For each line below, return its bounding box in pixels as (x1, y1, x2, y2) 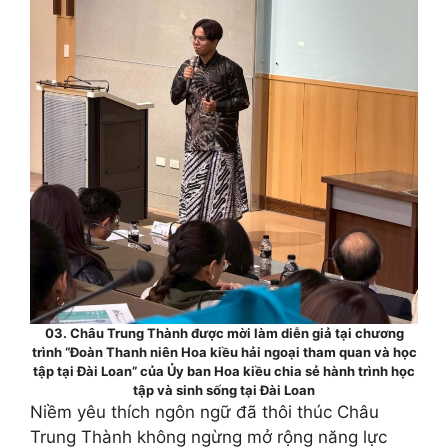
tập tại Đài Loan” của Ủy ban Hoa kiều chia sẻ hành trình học (33, 362, 415, 379)
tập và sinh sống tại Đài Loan (133, 381, 315, 398)
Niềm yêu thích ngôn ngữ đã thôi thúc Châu (30, 401, 379, 422)
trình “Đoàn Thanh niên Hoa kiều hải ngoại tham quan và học (31, 343, 417, 360)
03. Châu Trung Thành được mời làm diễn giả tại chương (44, 324, 404, 341)
